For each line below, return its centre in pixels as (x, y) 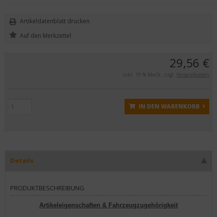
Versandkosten (193, 75)
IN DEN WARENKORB (169, 106)
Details (22, 160)
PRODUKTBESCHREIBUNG (47, 188)
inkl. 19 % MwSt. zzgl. (150, 75)
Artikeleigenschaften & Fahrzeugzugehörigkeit (108, 205)
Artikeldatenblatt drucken (55, 21)
